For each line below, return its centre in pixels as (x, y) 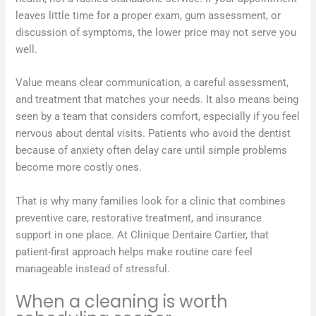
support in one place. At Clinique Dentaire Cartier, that (142, 235)
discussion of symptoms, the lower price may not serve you (156, 32)
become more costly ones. (79, 168)
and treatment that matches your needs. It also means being (157, 100)
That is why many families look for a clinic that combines (151, 201)
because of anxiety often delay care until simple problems (152, 151)
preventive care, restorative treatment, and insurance (139, 218)
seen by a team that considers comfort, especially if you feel (158, 117)
